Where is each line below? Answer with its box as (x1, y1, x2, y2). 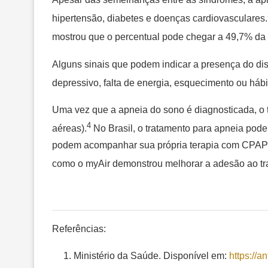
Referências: (52, 223, 106, 234)
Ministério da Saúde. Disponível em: (74, 250, 229, 261)
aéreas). (52, 123, 87, 134)
